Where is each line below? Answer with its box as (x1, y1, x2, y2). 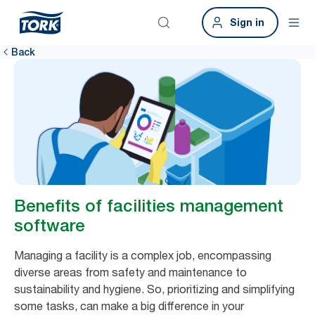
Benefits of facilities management (14, 195, 283, 216)
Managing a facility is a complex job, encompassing (14, 247, 271, 262)
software (14, 214, 90, 236)
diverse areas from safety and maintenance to (14, 264, 247, 279)
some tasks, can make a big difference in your (14, 298, 244, 313)
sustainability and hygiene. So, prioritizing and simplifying (14, 281, 295, 296)
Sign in (230, 16, 264, 28)
